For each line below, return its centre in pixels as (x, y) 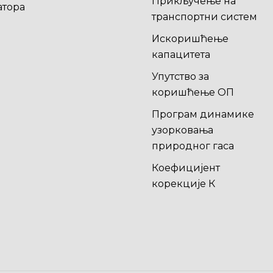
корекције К (183, 184)
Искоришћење (190, 39)
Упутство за (180, 76)
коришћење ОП (193, 92)
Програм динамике (203, 114)
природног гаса (193, 146)
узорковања (182, 130)
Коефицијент (186, 168)
